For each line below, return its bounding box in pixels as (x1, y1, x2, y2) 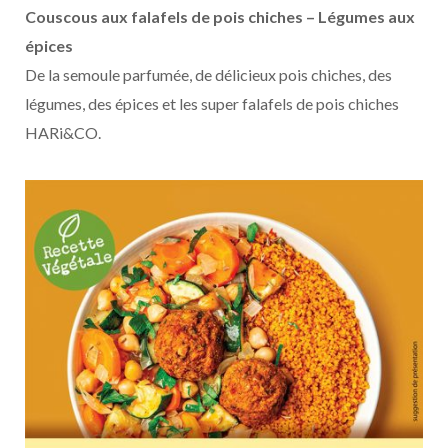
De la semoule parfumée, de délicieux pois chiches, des (25, 64, 392, 84)
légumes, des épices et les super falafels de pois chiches (25, 93, 399, 113)
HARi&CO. (25, 122, 101, 142)
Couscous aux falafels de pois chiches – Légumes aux (25, 6, 415, 26)
